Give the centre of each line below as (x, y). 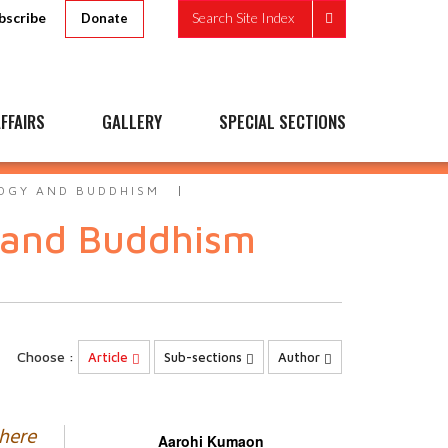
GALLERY (132, 121)
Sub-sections (205, 357)
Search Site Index (243, 18)
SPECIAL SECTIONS (282, 121)
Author (301, 357)
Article (110, 357)
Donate (104, 18)
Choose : (45, 356)
